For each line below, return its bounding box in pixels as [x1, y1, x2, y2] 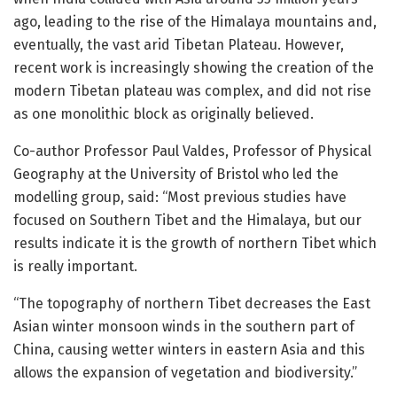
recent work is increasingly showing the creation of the [13, 59, 374, 77]
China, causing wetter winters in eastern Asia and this [13, 341, 365, 359]
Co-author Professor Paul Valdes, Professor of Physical [13, 143, 371, 160]
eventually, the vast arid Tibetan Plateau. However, [13, 36, 344, 54]
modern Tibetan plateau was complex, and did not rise [13, 82, 371, 100]
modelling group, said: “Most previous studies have [13, 189, 346, 206]
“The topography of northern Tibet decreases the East [13, 295, 370, 313]
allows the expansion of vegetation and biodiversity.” [13, 364, 357, 382]
